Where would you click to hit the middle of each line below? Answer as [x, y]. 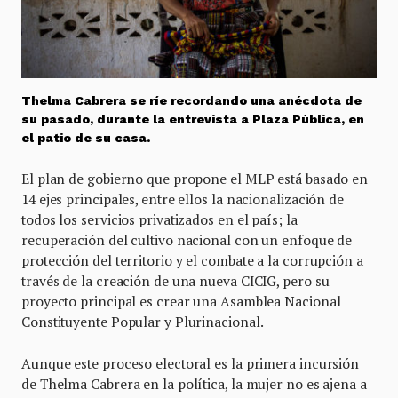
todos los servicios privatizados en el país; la [159, 220]
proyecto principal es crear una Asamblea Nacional [181, 302]
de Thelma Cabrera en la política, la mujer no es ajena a [194, 384]
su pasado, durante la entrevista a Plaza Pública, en [193, 119]
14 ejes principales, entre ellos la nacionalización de [183, 199]
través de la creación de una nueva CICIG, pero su [175, 281]
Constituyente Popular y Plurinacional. [143, 322]
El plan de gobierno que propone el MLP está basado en [195, 179]
